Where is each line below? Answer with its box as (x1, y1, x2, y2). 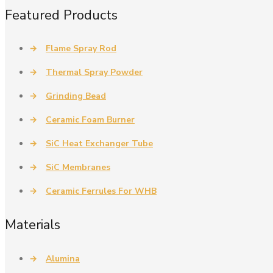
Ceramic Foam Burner (46, 114, 135, 126)
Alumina (46, 252, 80, 264)
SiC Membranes (46, 161, 110, 174)
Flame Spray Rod (46, 43, 116, 55)
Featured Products (5, 5, 118, 24)
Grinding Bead (46, 90, 106, 102)
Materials (5, 216, 60, 235)
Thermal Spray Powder (46, 66, 143, 79)
